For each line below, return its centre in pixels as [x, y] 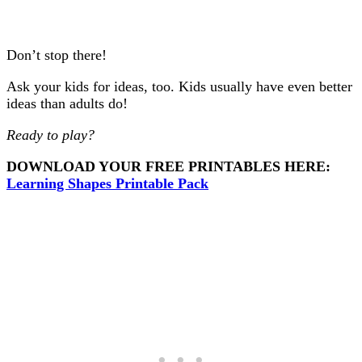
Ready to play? [51, 135]
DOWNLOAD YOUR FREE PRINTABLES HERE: [168, 167]
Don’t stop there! [57, 55]
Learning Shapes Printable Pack [107, 184]
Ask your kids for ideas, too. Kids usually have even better [179, 87]
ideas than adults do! [67, 104]
